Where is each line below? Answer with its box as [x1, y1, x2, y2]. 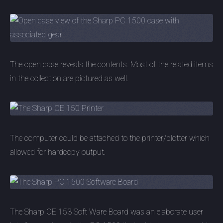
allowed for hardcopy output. [10, 147, 106, 157]
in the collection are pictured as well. [10, 74, 128, 83]
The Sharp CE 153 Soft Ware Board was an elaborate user [10, 207, 203, 217]
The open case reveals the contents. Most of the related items [10, 60, 213, 69]
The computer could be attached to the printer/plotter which [10, 133, 210, 143]
